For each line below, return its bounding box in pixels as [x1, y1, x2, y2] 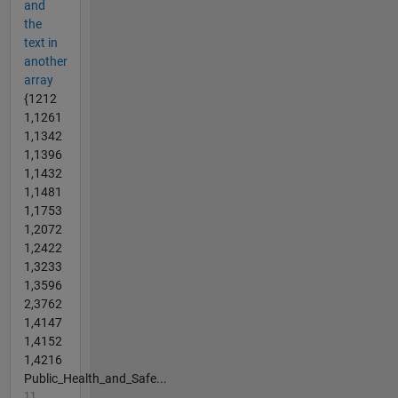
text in [23, 36, 58, 51]
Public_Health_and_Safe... [23, 371, 167, 386]
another [23, 54, 68, 69]
